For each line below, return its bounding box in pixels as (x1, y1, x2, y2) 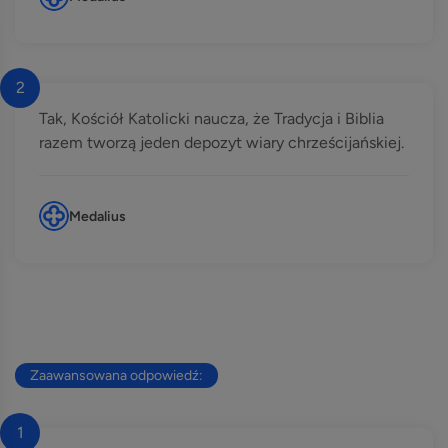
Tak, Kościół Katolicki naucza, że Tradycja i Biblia (39, 109, 384, 128)
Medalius (69, 207, 126, 225)
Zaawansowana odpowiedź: (30, 367, 203, 384)
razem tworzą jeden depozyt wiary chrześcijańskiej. (39, 133, 404, 152)
